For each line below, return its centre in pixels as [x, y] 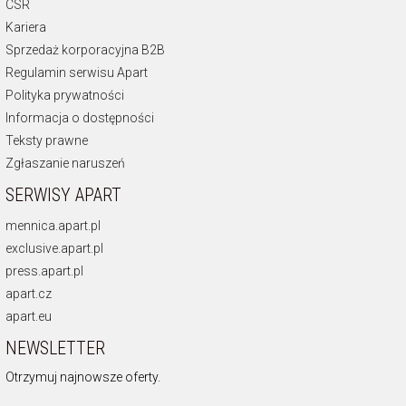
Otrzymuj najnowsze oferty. [83, 377]
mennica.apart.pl [53, 225]
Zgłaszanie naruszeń [65, 163]
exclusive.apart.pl [54, 248]
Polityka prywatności [65, 95]
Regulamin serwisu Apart [77, 72]
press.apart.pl [44, 271]
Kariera [26, 27]
